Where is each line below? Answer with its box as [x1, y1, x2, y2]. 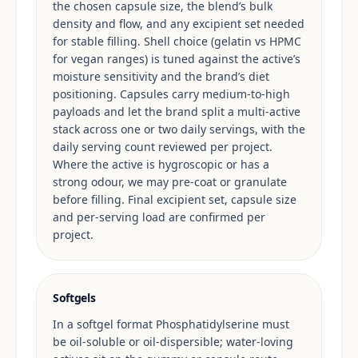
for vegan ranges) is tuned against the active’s [53, 51, 300, 66]
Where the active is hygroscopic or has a [53, 157, 269, 172]
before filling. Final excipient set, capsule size [53, 192, 296, 207]
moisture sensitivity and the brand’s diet [53, 69, 269, 84]
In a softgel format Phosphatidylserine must [53, 316, 289, 332]
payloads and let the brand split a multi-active [53, 104, 300, 119]
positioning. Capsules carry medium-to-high [53, 86, 290, 101]
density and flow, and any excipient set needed [53, 16, 304, 31]
